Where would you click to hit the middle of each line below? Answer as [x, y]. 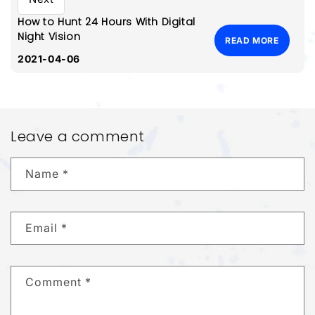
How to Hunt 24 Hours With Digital [107, 22]
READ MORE [252, 41]
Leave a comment [78, 137]
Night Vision [49, 37]
